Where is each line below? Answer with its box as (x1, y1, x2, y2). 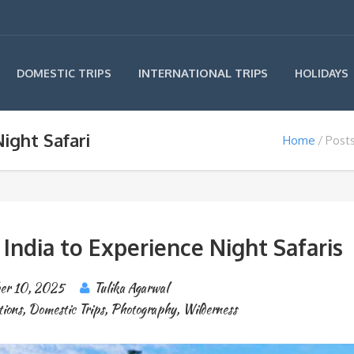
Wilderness (182, 300, 237, 318)
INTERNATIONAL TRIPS (138, 66, 268, 81)
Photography (110, 300, 176, 318)
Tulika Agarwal (93, 279, 168, 297)
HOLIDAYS (295, 66, 348, 80)
